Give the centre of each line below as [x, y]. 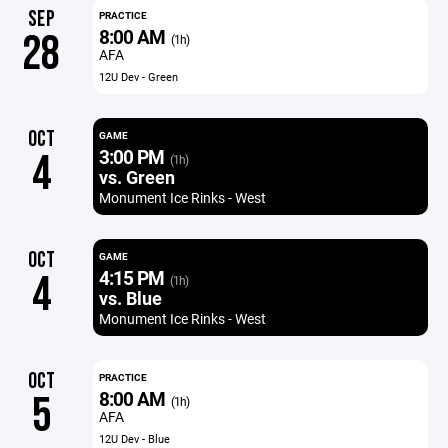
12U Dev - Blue [134, 438]
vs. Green [136, 177]
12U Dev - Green [138, 76]
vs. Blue [130, 298]
